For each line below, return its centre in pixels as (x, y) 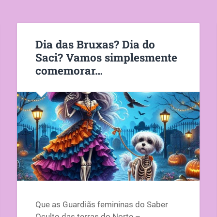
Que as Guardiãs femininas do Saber (101, 205)
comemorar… (69, 70)
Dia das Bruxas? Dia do (95, 44)
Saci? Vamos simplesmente (106, 57)
